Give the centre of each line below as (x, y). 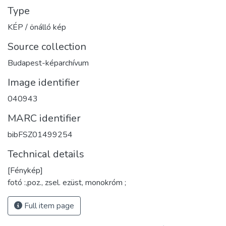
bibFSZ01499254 (40, 135)
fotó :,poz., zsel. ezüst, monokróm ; (67, 183)
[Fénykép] (25, 171)
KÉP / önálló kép (37, 27)
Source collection (47, 47)
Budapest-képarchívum (48, 63)
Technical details (46, 154)
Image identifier (44, 83)
